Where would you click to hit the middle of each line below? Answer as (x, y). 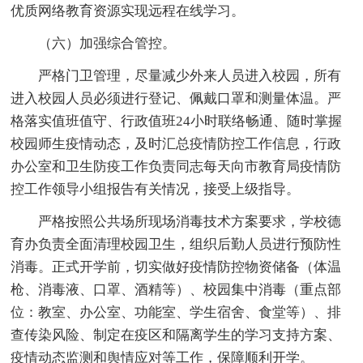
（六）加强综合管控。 (107, 43)
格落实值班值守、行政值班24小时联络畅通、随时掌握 (177, 121)
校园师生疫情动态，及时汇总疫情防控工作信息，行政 (176, 143)
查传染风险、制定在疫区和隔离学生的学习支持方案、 (176, 335)
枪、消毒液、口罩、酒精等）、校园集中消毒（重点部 (176, 289)
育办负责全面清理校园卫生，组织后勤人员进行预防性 (176, 244)
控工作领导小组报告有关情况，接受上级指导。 (156, 189)
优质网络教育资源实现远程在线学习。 (128, 11)
